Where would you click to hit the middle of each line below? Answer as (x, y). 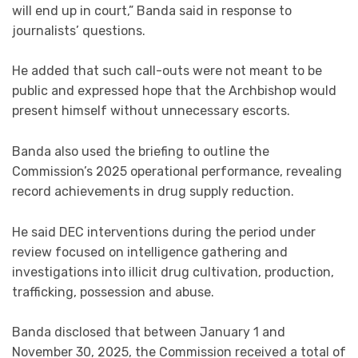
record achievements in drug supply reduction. (153, 191)
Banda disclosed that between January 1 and (149, 332)
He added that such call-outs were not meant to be (167, 71)
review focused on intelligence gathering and (150, 252)
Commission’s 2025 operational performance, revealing (177, 171)
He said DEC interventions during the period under (164, 232)
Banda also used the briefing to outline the (141, 151)
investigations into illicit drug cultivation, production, (173, 272)
